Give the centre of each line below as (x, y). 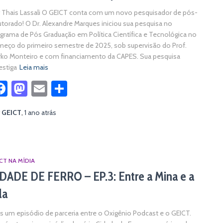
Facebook (40, 88)
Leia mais (34, 67)
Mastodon (62, 88)
